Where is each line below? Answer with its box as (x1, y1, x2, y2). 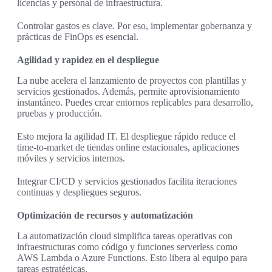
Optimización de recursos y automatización (17, 210, 193, 221)
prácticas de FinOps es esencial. (17, 32, 138, 42)
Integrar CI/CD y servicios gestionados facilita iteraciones (17, 176, 237, 187)
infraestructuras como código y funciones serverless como (17, 242, 237, 253)
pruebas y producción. (17, 108, 102, 119)
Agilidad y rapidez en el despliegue (17, 55, 159, 66)
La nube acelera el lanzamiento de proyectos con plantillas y (17, 75, 246, 86)
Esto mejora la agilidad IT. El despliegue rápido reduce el (17, 131, 236, 142)
